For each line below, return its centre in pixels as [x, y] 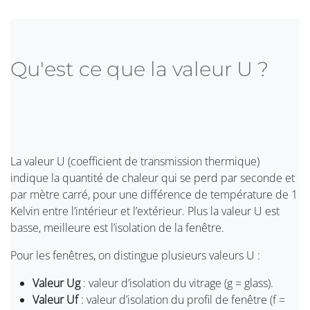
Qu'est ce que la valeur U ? [139, 69]
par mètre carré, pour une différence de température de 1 [154, 195]
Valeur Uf [55, 300]
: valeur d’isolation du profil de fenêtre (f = [182, 300]
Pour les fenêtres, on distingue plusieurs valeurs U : [135, 256]
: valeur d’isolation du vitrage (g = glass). [177, 283]
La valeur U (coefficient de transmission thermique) [135, 162]
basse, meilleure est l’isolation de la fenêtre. [117, 228]
